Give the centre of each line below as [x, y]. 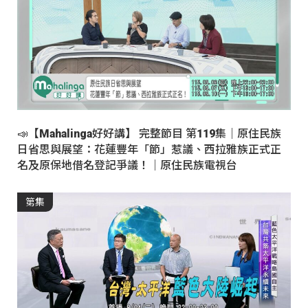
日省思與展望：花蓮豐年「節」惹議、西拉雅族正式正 [149, 150]
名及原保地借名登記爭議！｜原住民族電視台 [127, 166]
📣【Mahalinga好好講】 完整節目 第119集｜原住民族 [149, 134]
